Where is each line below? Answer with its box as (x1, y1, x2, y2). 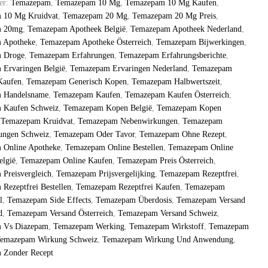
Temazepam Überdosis (96, 196, 172, 205)
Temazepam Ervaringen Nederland (70, 64, 188, 73)
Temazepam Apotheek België (28, 25, 126, 33)
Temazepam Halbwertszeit (132, 77, 221, 86)
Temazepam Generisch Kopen (26, 77, 127, 86)
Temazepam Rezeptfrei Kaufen (76, 182, 181, 191)
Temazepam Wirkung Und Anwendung (102, 235, 234, 244)
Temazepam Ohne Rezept (139, 130, 226, 139)
